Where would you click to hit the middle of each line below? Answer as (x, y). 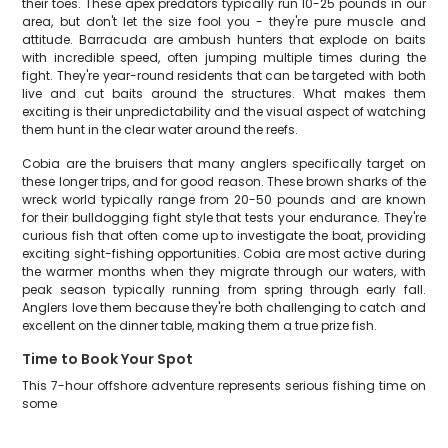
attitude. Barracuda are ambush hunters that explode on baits (224, 39)
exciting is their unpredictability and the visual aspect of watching (224, 111)
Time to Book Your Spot (108, 359)
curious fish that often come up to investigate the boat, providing (224, 235)
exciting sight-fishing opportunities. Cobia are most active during (224, 253)
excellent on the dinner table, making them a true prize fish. (200, 325)
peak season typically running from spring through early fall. (224, 289)
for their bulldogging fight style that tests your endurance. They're (224, 217)
